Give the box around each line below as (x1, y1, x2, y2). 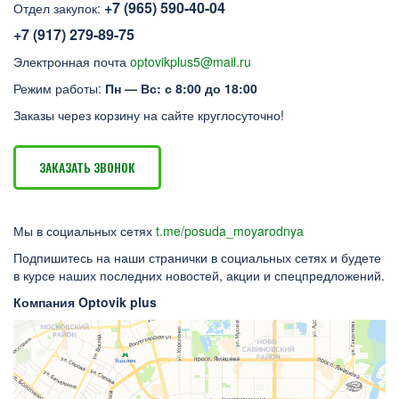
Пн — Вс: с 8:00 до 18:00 (105, 79, 257, 97)
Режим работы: (13, 79, 105, 97)
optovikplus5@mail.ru (130, 53, 251, 70)
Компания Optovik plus (13, 293, 157, 311)
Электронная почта (13, 53, 130, 70)
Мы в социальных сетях (13, 222, 156, 240)
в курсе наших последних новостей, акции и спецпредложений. (13, 266, 385, 284)
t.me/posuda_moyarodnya (156, 222, 304, 240)
